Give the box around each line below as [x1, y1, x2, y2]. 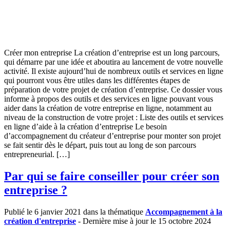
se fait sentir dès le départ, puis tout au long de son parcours [4, 140, 196, 149]
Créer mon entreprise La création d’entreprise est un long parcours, [4, 48, 220, 57]
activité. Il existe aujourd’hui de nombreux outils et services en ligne [4, 66, 223, 75]
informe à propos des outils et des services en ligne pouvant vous [4, 94, 213, 103]
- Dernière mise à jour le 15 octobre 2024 [76, 216, 211, 225]
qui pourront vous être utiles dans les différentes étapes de [4, 75, 190, 85]
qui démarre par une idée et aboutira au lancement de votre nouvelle [4, 57, 223, 66]
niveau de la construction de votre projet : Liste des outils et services [4, 112, 223, 122]
